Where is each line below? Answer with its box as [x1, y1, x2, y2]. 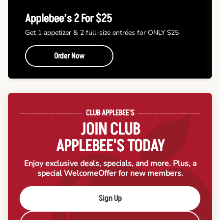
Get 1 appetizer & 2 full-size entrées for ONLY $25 [25, 28, 179, 38]
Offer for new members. [98, 168, 183, 179]
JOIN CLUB [80, 118, 140, 141]
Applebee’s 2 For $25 [25, 11, 112, 27]
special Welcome [37, 168, 98, 179]
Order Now [54, 51, 84, 62]
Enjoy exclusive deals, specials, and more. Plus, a [24, 158, 196, 169]
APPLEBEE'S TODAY [55, 135, 165, 158]
